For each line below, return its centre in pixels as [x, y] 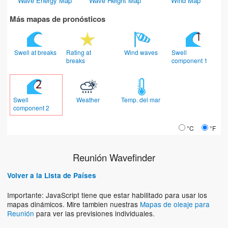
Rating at [78, 52]
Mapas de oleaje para [175, 204]
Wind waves [141, 52]
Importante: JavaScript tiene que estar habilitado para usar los [107, 195]
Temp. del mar [142, 99]
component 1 [191, 60]
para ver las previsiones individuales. [94, 213]
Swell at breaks [36, 52]
